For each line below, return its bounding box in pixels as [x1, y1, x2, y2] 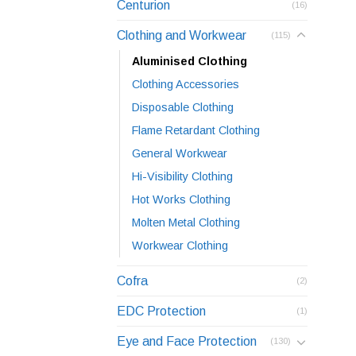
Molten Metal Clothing [132, 216, 240, 230]
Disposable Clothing [132, 101, 234, 114]
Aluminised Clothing [132, 55, 247, 68]
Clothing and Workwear [117, 29, 246, 43]
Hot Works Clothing [132, 193, 230, 207]
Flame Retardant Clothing [132, 124, 260, 137]
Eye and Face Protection [117, 335, 257, 349]
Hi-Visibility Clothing [132, 170, 233, 184]
